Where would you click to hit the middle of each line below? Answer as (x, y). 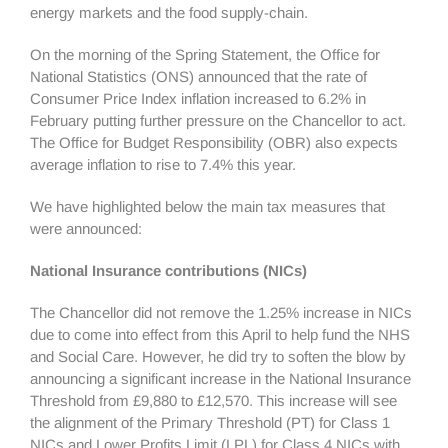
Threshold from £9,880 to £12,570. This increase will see (213, 400)
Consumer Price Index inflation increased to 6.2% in (198, 98)
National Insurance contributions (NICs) (168, 270)
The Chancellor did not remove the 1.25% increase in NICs (221, 312)
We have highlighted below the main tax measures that (207, 206)
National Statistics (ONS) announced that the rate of (198, 76)
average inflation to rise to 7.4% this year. (163, 164)
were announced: (86, 228)
